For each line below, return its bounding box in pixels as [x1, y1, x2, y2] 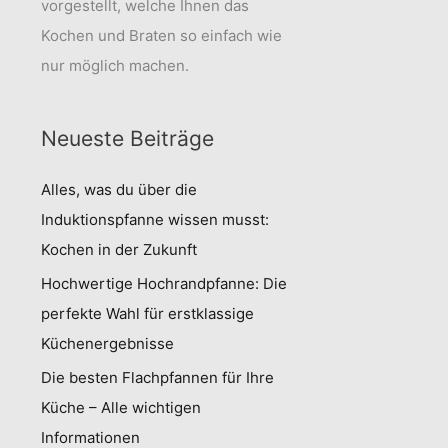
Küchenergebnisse [40, 333, 174, 353]
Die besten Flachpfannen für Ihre [40, 367, 274, 387]
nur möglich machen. [40, 56, 189, 75]
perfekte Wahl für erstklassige [40, 303, 254, 323]
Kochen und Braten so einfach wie [40, 26, 282, 45]
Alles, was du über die [40, 180, 197, 199]
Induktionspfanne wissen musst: [40, 210, 269, 229]
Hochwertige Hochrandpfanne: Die [40, 273, 287, 293]
